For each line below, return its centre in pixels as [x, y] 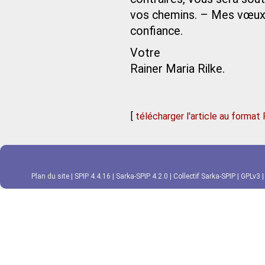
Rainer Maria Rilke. [177, 69]
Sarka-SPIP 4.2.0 [142, 176]
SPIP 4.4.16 [93, 176]
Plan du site [50, 176]
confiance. [156, 31]
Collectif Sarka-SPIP [204, 176]
